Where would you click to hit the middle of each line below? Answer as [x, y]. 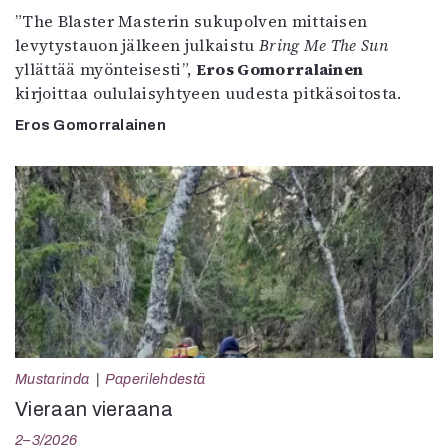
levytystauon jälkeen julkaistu [137, 45]
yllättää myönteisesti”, [105, 69]
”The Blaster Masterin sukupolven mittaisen [191, 21]
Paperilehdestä [155, 379]
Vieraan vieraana [94, 409]
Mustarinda [52, 379]
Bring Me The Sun [323, 45]
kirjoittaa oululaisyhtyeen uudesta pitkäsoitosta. [208, 93]
